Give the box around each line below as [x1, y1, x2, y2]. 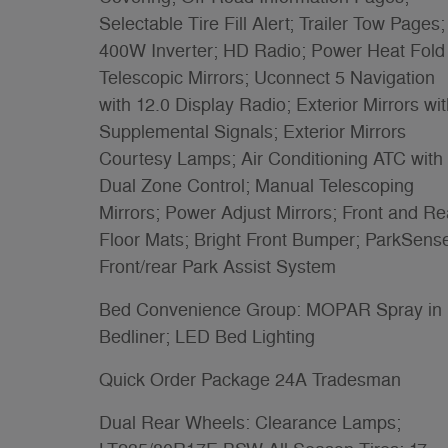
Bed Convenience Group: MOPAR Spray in [99, 298, 442, 321]
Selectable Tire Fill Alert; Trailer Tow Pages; [99, 12, 445, 35]
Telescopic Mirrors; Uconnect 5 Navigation [99, 66, 435, 89]
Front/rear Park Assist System [99, 255, 336, 278]
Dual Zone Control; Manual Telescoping [99, 174, 414, 197]
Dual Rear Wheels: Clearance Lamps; [99, 411, 401, 434]
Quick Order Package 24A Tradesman [99, 368, 401, 391]
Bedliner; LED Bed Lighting [99, 325, 315, 348]
